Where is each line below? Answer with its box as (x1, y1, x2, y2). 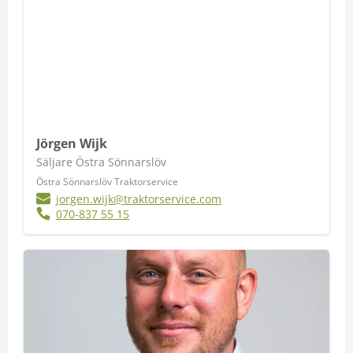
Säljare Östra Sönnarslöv (36, 154, 166, 169)
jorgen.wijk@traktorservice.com (56, 191, 222, 206)
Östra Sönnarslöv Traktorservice (36, 175, 178, 188)
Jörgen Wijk (36, 135, 107, 152)
